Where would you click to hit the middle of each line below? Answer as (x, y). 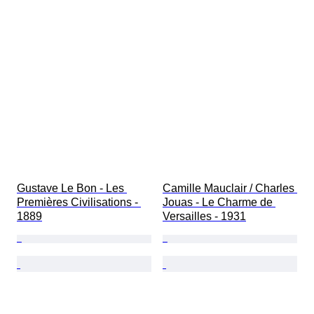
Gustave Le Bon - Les (72, 189)
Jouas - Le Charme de (219, 203)
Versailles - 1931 (204, 217)
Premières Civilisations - (79, 203)
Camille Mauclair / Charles (230, 189)
